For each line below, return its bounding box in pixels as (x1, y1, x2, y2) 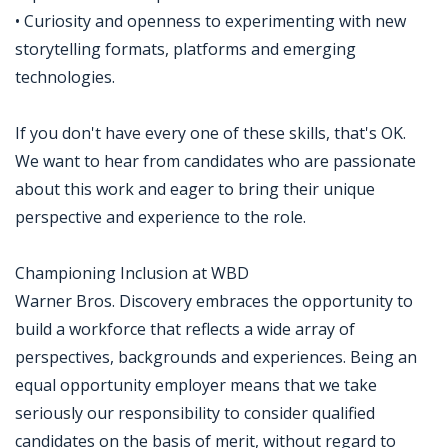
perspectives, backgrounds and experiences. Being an (15, 346, 417, 368)
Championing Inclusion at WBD (15, 262, 249, 284)
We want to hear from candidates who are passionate (15, 150, 416, 172)
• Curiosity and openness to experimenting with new (15, 10, 406, 32)
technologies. (15, 66, 115, 88)
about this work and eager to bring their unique (15, 178, 375, 200)
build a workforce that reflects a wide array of (15, 318, 355, 340)
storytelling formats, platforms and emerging (15, 38, 356, 60)
